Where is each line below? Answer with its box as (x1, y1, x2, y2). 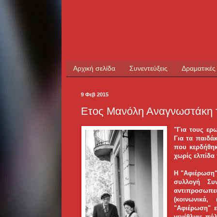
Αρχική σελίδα (73, 64, 115, 73)
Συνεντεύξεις (129, 64, 168, 73)
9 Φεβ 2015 (81, 91, 108, 97)
